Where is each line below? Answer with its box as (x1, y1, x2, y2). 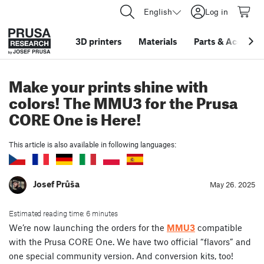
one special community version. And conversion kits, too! (9, 250, 233, 261)
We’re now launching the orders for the (9, 222, 167, 233)
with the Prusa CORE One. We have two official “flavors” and (9, 236, 251, 247)
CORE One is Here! (9, 105, 141, 129)
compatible (195, 222, 242, 233)
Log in (205, 6, 228, 16)
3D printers (75, 36, 122, 47)
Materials (138, 36, 177, 47)
